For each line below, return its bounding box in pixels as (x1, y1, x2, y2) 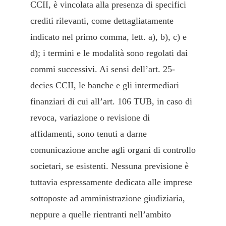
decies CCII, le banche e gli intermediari (30, 80, 179, 91)
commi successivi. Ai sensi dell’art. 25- (30, 64, 175, 75)
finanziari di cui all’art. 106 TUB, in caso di (30, 96, 192, 107)
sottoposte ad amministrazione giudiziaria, (30, 193, 185, 204)
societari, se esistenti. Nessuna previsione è (30, 161, 189, 172)
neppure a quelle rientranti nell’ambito (30, 209, 171, 220)
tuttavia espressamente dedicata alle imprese (30, 177, 192, 188)
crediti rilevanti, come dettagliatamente (30, 16, 174, 26)
